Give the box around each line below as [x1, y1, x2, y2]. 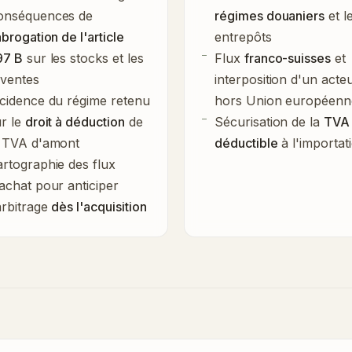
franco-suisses [244, 49, 332, 66]
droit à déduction [24, 113, 125, 130]
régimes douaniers [214, 7, 325, 24]
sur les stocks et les [22, 49, 144, 66]
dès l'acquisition [51, 198, 147, 214]
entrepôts [214, 28, 272, 45]
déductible [214, 134, 278, 151]
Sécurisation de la [214, 113, 324, 130]
